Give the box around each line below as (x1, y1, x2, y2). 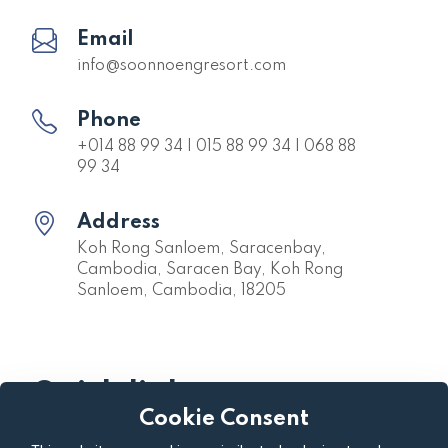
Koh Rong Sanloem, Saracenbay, (77, 241, 326, 258)
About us (32, 428, 89, 445)
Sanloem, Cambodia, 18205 (77, 283, 286, 300)
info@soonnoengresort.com (77, 58, 286, 75)
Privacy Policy (224, 428, 310, 445)
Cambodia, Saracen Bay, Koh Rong (77, 262, 343, 279)
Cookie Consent (139, 408, 309, 430)
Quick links (32, 379, 200, 411)
